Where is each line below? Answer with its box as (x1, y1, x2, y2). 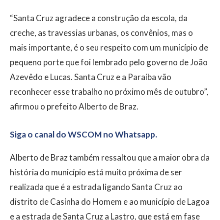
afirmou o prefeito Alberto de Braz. (10, 101, 138, 112)
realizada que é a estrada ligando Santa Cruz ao (10, 182, 183, 192)
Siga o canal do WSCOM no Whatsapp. (10, 129, 157, 140)
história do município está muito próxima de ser (10, 167, 182, 178)
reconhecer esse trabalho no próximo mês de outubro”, (10, 86, 208, 97)
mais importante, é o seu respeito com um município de (10, 42, 208, 53)
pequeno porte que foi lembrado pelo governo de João (10, 57, 208, 68)
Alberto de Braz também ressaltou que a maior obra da (10, 152, 210, 163)
